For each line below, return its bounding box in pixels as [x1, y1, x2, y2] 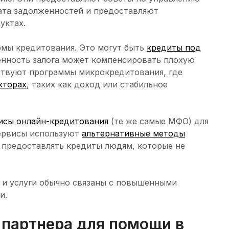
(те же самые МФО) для [108, 116, 209, 127]
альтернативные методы [82, 128, 185, 139]
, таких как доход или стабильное [27, 79, 168, 90]
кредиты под [147, 42, 201, 53]
